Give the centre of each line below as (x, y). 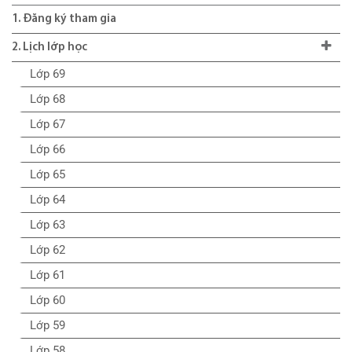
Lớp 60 (48, 300)
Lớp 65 (48, 174)
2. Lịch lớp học (49, 47)
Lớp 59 (48, 325)
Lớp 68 (48, 99)
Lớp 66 (48, 149)
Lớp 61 (48, 275)
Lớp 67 (48, 124)
